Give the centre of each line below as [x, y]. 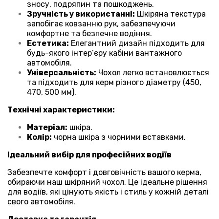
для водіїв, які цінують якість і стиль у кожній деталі [108, 192]
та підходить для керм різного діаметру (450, [114, 82]
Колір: [39, 137]
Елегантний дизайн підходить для [137, 43]
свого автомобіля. [41, 201]
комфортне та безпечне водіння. [89, 33]
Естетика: [48, 43]
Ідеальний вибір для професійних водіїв [89, 154]
